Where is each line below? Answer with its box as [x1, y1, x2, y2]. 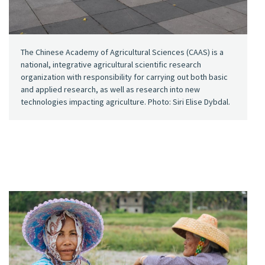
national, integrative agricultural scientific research [21, 59, 201, 70]
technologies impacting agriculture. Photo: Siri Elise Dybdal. [21, 96, 230, 108]
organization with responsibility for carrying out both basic [21, 72, 228, 83]
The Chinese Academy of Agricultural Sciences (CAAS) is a [21, 47, 224, 58]
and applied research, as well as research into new [21, 84, 200, 95]
